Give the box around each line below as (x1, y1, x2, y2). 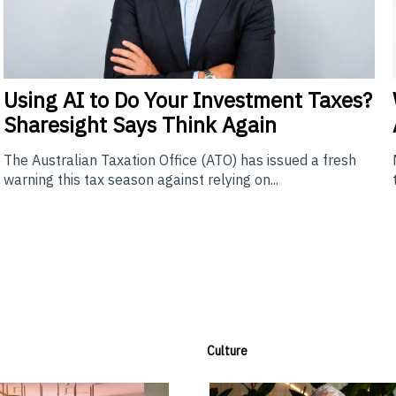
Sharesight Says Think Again (4, 110, 278, 139)
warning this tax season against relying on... (4, 170, 279, 188)
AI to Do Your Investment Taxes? (57, 85, 373, 114)
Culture (207, 342, 247, 359)
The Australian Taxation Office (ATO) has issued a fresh (4, 150, 357, 169)
